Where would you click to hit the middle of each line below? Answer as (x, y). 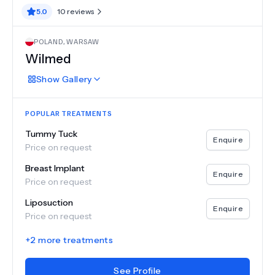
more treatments (75, 240)
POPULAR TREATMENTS (69, 113)
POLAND (48, 41)
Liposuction (49, 203)
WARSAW (83, 41)
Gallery (76, 79)
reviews (80, 11)
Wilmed (48, 59)
